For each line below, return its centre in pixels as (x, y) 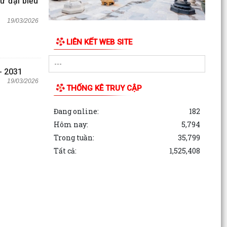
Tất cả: (65, 150)
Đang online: (76, 111)
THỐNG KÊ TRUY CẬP (104, 88)
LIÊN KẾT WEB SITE (99, 42)
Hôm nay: (71, 124)
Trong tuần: (74, 137)
